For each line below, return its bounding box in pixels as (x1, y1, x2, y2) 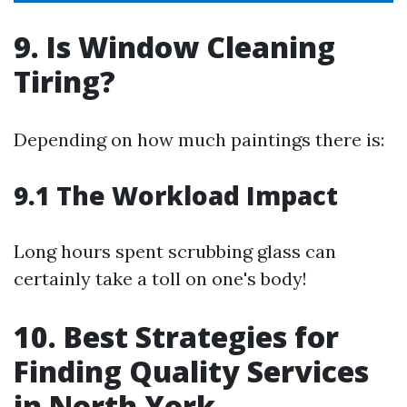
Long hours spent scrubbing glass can (14, 240, 336, 263)
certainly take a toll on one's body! (14, 267, 307, 290)
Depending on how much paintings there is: (14, 128, 384, 151)
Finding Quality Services (14, 352, 369, 391)
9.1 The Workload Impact (14, 178, 338, 213)
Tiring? (14, 62, 115, 101)
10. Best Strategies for (14, 317, 339, 356)
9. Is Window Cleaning (14, 27, 335, 66)
